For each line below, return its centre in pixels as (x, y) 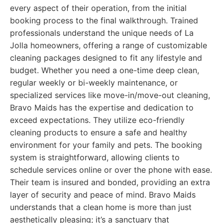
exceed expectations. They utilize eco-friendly (97, 120)
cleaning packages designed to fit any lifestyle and (106, 58)
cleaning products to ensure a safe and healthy (99, 132)
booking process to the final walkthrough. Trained (104, 20)
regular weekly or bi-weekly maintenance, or (94, 83)
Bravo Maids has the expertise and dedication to (102, 108)
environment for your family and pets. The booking (106, 145)
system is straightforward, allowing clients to (95, 157)
